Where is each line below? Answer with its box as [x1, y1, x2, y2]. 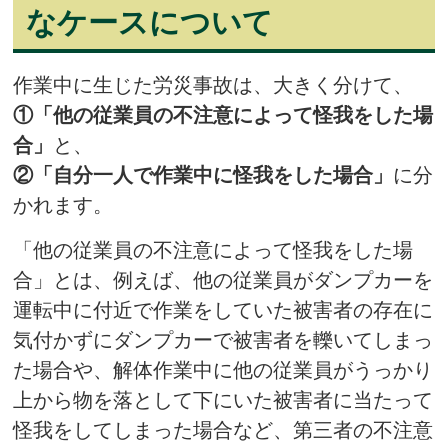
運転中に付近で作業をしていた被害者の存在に [13, 299, 434, 322]
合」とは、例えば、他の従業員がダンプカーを [13, 269, 434, 292]
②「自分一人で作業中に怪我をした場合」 [13, 164, 394, 187]
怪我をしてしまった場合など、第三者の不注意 [13, 419, 434, 442]
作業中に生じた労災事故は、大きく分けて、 [13, 74, 414, 97]
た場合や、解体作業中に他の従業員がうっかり [13, 359, 434, 382]
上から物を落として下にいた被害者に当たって [13, 389, 434, 412]
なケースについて [26, 6, 274, 40]
